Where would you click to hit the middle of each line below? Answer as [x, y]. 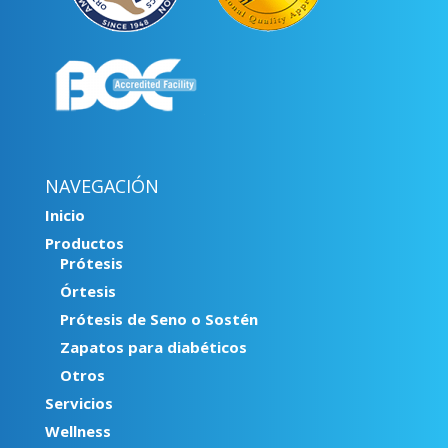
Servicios [78, 403]
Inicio [64, 215]
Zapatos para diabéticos [153, 347]
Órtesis [87, 291]
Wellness [77, 431]
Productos [84, 243]
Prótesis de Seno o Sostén [158, 319]
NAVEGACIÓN [101, 186]
